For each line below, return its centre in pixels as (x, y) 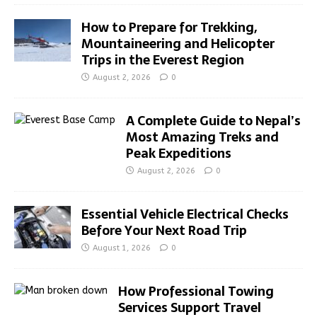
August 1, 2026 (122, 248)
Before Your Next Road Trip (164, 231)
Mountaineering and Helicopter (178, 44)
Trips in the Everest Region (163, 60)
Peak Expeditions (179, 154)
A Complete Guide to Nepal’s (213, 121)
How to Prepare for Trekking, (169, 28)
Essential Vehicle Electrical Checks (185, 214)
